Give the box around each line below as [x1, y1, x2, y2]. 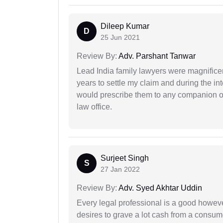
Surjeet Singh [101, 154, 149, 163]
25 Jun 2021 [101, 33, 140, 42]
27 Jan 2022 [101, 165, 140, 174]
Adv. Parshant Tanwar [117, 52, 196, 61]
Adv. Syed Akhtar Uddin [117, 184, 202, 193]
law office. [77, 103, 112, 111]
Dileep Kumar [101, 22, 149, 31]
